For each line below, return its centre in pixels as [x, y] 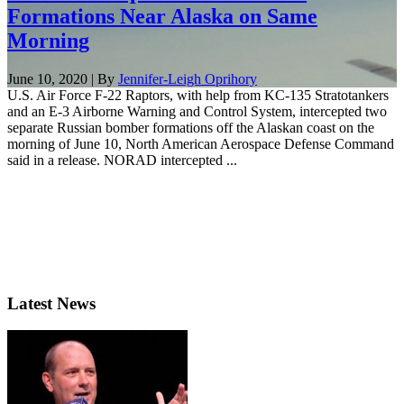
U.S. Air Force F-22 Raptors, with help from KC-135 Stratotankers [198, 95]
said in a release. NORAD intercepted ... [122, 160]
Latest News [51, 303]
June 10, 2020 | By [63, 78]
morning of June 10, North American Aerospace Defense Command [201, 143]
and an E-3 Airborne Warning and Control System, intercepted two [197, 111]
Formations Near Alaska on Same [162, 16]
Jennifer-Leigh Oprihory [188, 78]
